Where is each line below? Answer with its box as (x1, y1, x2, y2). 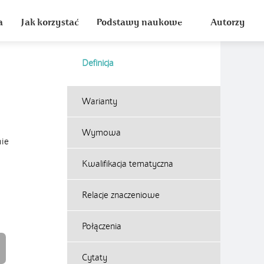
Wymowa (82, 127, 121, 138)
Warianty (82, 96, 117, 107)
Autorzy (210, 16, 245, 28)
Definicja (82, 58, 114, 68)
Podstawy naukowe (96, 16, 182, 28)
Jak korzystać (21, 16, 78, 28)
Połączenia (82, 221, 121, 232)
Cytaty (82, 252, 107, 263)
